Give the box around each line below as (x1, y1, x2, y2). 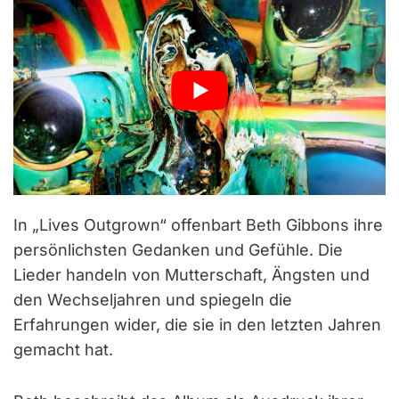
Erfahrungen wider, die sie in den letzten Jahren (13, 314, 381, 334)
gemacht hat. (13, 339, 113, 359)
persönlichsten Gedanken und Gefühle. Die (13, 240, 343, 259)
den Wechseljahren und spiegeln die (13, 289, 292, 309)
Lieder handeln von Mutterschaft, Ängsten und (13, 265, 370, 284)
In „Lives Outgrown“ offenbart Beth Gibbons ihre (13, 215, 383, 234)
